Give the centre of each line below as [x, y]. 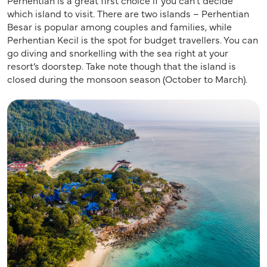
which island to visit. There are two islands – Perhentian [128, 13]
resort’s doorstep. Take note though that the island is [122, 65]
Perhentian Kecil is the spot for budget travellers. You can [133, 39]
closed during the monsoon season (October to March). [127, 78]
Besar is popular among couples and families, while [119, 26]
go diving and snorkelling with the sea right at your [118, 52]
